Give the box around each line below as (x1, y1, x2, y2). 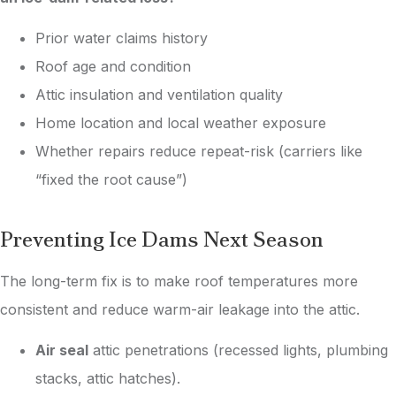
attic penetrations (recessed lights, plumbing (88, 341, 388, 360)
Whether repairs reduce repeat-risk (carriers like (35, 141, 362, 160)
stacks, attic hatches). (35, 369, 180, 388)
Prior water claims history (35, 28, 208, 47)
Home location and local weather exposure (35, 113, 326, 132)
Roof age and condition (35, 57, 191, 75)
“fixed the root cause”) (35, 170, 187, 188)
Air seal (35, 341, 88, 360)
